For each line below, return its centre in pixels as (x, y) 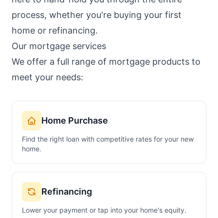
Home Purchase (75, 120)
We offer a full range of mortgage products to (106, 62)
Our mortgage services (59, 46)
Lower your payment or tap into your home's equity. (104, 210)
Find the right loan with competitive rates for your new (108, 139)
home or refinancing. (55, 30)
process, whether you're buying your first (97, 15)
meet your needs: (47, 77)
